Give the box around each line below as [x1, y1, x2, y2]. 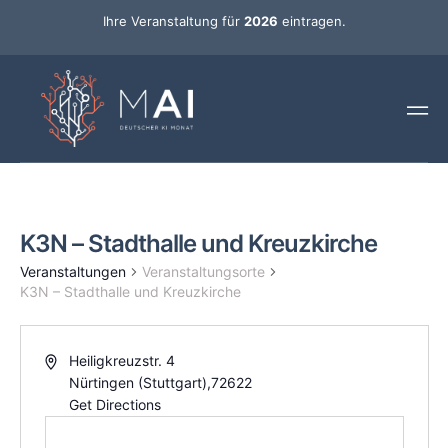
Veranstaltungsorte [141, 263, 265, 281]
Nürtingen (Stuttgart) [69, 374, 208, 392]
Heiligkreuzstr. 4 [69, 352, 176, 370]
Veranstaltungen [19, 263, 126, 281]
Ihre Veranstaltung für [102, 13, 244, 29]
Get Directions [69, 396, 162, 414]
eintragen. [277, 13, 346, 29]
